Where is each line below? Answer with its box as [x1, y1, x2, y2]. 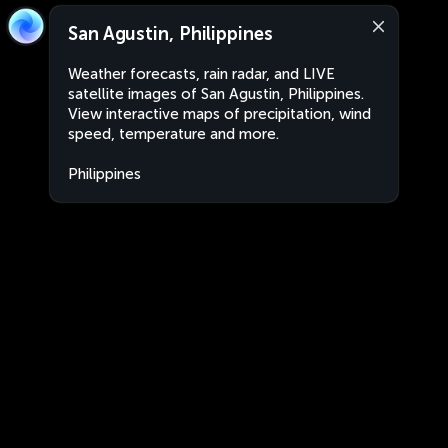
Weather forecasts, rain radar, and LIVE [68, 65, 335, 83]
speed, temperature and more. [68, 125, 279, 143]
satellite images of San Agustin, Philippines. [68, 85, 364, 103]
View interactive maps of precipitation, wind [68, 105, 371, 123]
